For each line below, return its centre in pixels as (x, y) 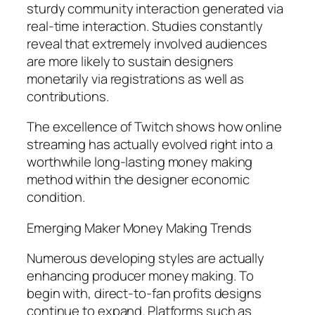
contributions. (68, 96)
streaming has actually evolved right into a (150, 144)
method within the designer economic (138, 180)
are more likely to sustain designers (130, 61)
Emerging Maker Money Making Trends (139, 227)
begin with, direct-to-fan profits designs (144, 294)
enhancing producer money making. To (140, 276)
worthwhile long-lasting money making (140, 162)
